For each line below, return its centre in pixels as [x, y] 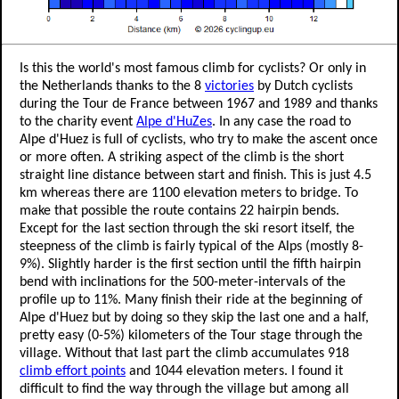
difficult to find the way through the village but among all [184, 390]
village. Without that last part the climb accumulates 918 [184, 354]
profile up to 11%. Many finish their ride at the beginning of [191, 301]
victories [229, 87]
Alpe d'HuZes [174, 122]
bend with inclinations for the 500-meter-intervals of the [183, 283]
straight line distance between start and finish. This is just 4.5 [195, 176]
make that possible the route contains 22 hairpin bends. [179, 212]
